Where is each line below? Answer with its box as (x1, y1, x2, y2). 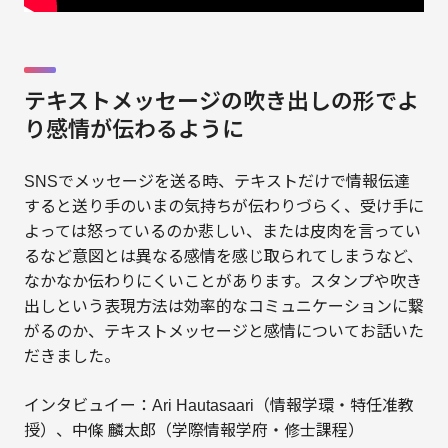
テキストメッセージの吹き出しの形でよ (23, 91, 419, 115)
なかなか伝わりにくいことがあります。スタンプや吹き (23, 273, 422, 290)
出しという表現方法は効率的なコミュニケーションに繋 (23, 298, 424, 315)
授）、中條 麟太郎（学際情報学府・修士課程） (23, 422, 364, 439)
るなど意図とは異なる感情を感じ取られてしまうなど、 (23, 248, 423, 265)
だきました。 (23, 348, 120, 365)
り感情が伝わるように (23, 119, 244, 143)
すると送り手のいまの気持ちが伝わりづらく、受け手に (23, 198, 424, 215)
